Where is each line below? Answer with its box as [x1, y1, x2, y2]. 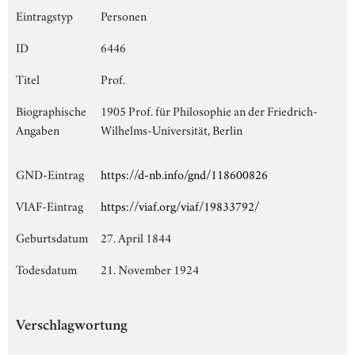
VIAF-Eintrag [16, 196, 83, 214]
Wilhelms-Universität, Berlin [101, 120, 242, 138]
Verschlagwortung [16, 319, 128, 334]
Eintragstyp [16, 6, 73, 24]
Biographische [16, 101, 86, 119]
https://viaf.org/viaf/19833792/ [101, 196, 259, 214]
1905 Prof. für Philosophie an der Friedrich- [101, 101, 318, 119]
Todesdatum [16, 259, 77, 277]
